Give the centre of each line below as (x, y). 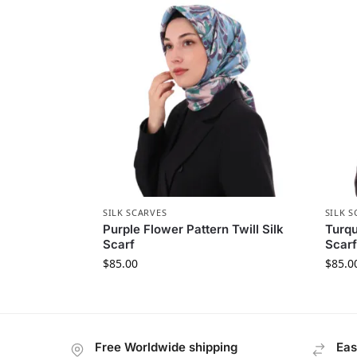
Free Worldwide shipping (166, 347)
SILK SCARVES (135, 212)
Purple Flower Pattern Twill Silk (193, 229)
